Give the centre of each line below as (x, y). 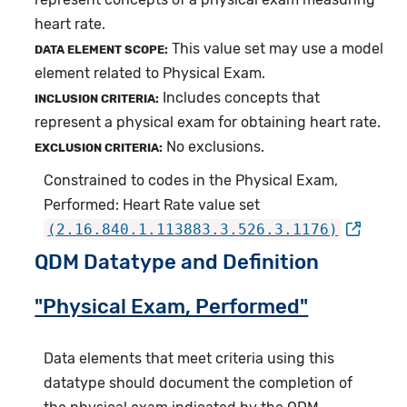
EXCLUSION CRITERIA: (99, 148)
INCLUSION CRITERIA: (97, 99)
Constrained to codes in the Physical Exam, (191, 181)
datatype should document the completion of (199, 383)
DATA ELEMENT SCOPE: (102, 50)
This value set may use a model (276, 49)
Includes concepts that (240, 98)
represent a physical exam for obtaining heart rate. (208, 123)
